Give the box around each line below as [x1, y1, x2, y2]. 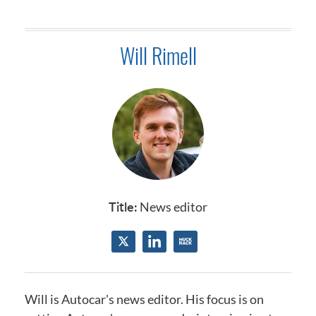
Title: [109, 197, 138, 215]
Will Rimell [119, 42, 197, 69]
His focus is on [186, 291, 264, 307]
